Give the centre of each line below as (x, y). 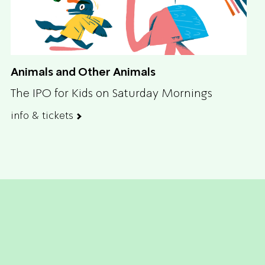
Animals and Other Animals (83, 72)
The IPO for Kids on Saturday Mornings (112, 93)
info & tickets (42, 116)
